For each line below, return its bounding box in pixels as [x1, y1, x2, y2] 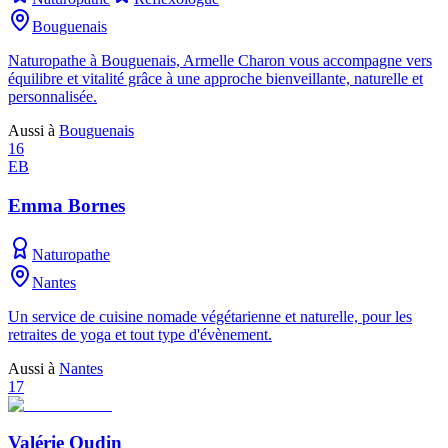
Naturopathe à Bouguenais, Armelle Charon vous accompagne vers [8, 52, 432, 70]
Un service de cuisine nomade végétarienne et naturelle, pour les [8, 307, 412, 325]
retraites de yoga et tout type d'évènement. [8, 325, 272, 343]
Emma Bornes [8, 194, 125, 216]
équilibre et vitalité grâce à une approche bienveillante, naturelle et [8, 70, 423, 88]
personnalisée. [8, 88, 97, 106]
